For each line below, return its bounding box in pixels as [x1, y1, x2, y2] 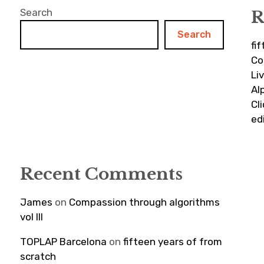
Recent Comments [20, 163, 183, 184]
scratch [20, 250, 57, 262]
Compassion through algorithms [69, 196, 220, 208]
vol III [20, 210, 44, 223]
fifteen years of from [123, 235, 223, 247]
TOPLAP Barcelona [20, 235, 107, 247]
